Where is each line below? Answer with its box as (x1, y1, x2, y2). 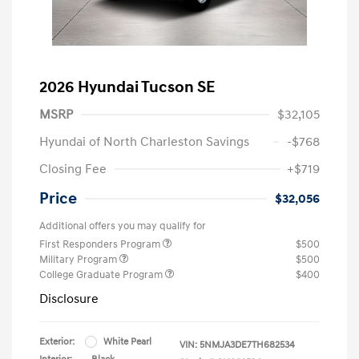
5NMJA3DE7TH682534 (200, 338, 295, 351)
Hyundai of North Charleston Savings (39, 133, 249, 150)
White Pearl (103, 335, 151, 348)
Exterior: (39, 335, 75, 348)
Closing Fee (39, 160, 107, 177)
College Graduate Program (39, 268, 165, 281)
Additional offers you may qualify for (39, 219, 206, 232)
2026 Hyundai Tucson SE (39, 77, 215, 97)
